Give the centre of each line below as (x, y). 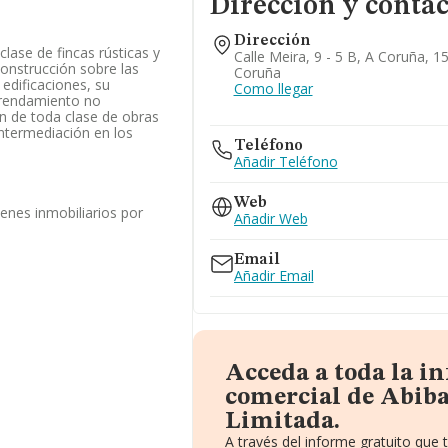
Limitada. (282, 422)
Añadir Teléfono (285, 161)
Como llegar (273, 88)
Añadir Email (273, 275)
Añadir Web (270, 218)
